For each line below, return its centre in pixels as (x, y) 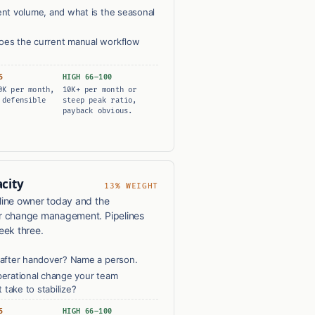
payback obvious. (98, 111)
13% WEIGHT (131, 186)
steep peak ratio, (100, 101)
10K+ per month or (100, 90)
